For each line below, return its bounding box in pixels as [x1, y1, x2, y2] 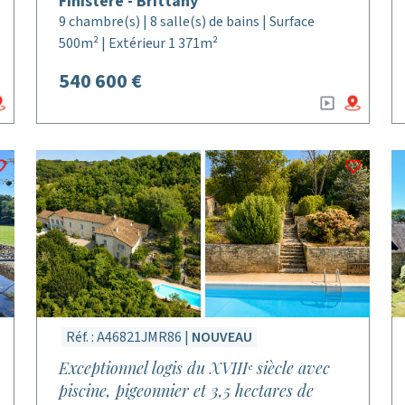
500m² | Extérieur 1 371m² [59, 33, 219, 53]
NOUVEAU [192, 327, 253, 347]
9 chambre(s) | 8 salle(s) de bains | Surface [59, 12, 316, 32]
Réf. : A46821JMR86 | [66, 327, 193, 347]
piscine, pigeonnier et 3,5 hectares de [59, 380, 315, 401]
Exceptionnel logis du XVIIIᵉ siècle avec [59, 357, 331, 379]
